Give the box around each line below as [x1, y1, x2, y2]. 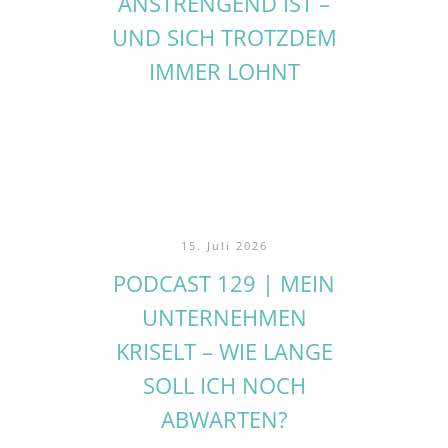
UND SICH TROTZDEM [111, 21, 337, 52]
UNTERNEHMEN [141, 301, 307, 332]
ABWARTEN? [160, 403, 288, 434]
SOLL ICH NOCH [142, 369, 306, 400]
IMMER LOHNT [148, 55, 300, 86]
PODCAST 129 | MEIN [113, 267, 335, 298]
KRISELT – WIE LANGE [115, 335, 333, 366]
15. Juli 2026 [180, 237, 268, 253]
